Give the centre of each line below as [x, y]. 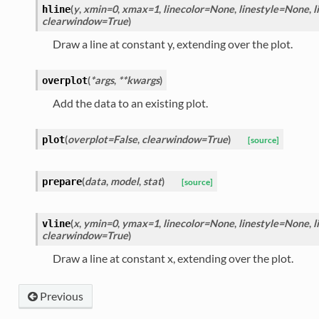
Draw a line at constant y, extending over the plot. [172, 44]
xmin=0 [100, 9]
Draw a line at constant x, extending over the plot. [173, 258]
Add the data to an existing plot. [130, 103]
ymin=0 [100, 224]
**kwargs [138, 80]
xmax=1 [140, 9]
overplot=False [102, 140]
